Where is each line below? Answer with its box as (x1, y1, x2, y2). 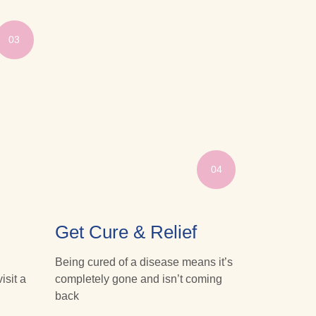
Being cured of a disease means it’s (54, 255, 233, 268)
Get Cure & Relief (54, 221, 197, 243)
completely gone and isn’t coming (54, 272, 222, 285)
